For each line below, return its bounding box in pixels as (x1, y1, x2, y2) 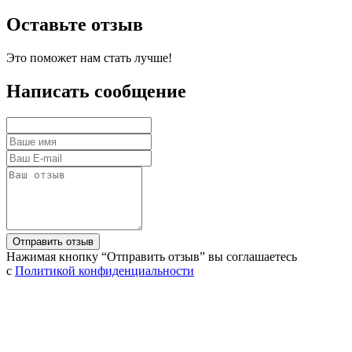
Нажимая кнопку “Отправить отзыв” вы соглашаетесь (6, 250, 297, 264)
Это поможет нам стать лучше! (6, 50, 172, 64)
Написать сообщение (6, 80, 186, 101)
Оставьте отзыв (6, 13, 143, 35)
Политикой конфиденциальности (15, 264, 194, 278)
